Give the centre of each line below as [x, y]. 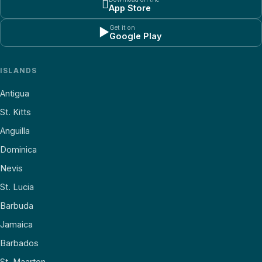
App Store [130, 8]
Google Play [136, 36]
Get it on [122, 27]
